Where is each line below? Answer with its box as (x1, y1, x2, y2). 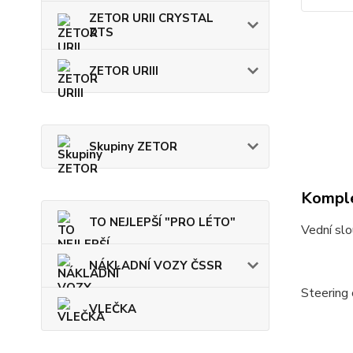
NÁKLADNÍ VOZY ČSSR (89, 258, 222, 274)
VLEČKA (89, 301, 136, 318)
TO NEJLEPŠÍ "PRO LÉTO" (89, 214, 236, 231)
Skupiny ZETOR (89, 139, 177, 155)
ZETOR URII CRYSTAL (89, 10, 214, 27)
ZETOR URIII (89, 63, 158, 80)
